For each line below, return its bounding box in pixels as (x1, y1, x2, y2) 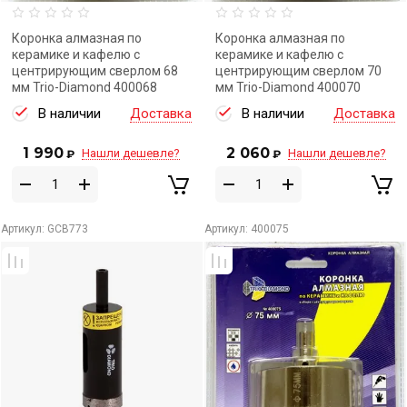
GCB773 (45, 223, 88, 235)
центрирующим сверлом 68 (12, 64, 178, 78)
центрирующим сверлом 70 (215, 64, 382, 78)
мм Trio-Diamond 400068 (12, 80, 157, 94)
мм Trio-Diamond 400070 (215, 80, 361, 94)
